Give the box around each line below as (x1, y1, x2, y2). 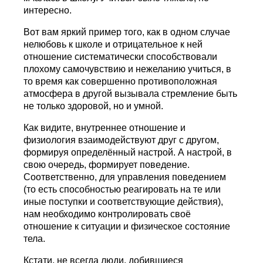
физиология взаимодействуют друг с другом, (23, 134, 220, 145)
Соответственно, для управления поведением (23, 171, 227, 182)
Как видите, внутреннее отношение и (23, 122, 186, 133)
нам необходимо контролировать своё (23, 208, 191, 219)
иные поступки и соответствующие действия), (23, 196, 224, 207)
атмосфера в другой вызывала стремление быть (23, 88, 238, 99)
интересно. (23, 5, 72, 15)
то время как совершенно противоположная (23, 76, 218, 86)
